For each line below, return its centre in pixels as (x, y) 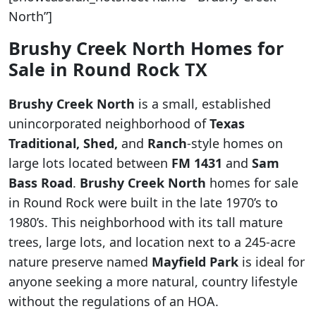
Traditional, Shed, (63, 143)
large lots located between (90, 163)
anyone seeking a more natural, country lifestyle (153, 281)
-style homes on (235, 143)
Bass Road (41, 182)
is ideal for (272, 261)
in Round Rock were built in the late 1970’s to (143, 202)
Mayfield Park (195, 261)
